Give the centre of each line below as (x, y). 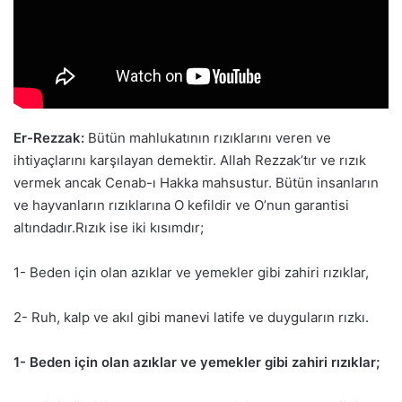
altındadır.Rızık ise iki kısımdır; (109, 228)
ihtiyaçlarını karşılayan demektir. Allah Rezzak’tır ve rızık (190, 161)
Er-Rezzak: (49, 138)
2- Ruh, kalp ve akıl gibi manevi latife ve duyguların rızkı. (191, 318)
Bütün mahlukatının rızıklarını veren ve (208, 138)
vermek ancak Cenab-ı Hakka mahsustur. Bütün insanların (196, 183)
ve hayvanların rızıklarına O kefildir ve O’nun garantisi (181, 205)
